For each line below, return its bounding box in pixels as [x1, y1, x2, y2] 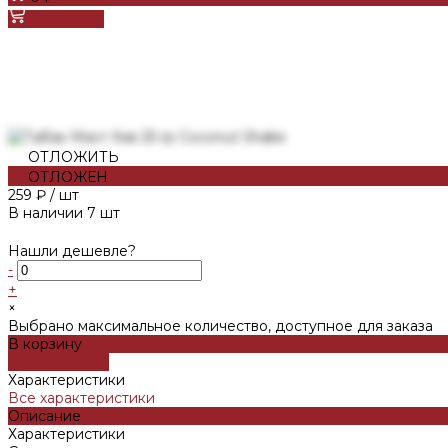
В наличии [8, 203, 83, 222]
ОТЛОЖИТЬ [28, 147, 119, 166]
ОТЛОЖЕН [28, 167, 108, 186]
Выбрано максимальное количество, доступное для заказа [8, 316, 433, 335]
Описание [8, 406, 81, 425]
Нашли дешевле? [8, 241, 136, 260]
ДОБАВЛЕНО [8, 352, 109, 371]
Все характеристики [8, 388, 155, 407]
